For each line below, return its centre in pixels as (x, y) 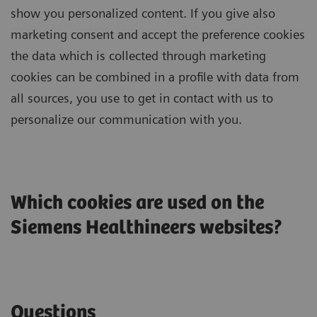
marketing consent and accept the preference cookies (158, 34)
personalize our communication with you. (126, 119)
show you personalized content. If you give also (143, 13)
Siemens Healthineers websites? (147, 227)
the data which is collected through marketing (138, 55)
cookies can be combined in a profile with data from (155, 76)
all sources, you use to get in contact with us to (142, 98)
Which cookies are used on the (137, 203)
